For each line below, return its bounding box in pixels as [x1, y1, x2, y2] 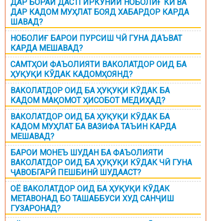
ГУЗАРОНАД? [10, 204, 61, 214]
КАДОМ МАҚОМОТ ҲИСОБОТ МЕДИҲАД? [10, 96, 165, 106]
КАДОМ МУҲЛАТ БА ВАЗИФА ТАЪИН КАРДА [10, 122, 176, 132]
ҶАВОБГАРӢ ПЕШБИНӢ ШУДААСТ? [10, 168, 141, 178]
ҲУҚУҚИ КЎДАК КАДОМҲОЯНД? [10, 70, 133, 79]
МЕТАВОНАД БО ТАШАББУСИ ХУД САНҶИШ [10, 194, 174, 204]
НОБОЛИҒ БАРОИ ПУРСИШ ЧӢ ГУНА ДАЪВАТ [10, 34, 182, 43]
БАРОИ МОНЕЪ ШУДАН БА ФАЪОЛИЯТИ [10, 148, 163, 158]
